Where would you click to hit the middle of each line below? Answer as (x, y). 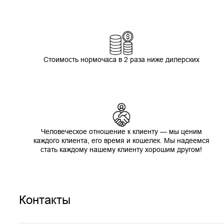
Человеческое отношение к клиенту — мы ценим (121, 131)
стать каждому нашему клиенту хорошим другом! (121, 149)
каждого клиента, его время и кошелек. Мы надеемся (121, 140)
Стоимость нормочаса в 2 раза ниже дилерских (121, 59)
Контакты (45, 199)
